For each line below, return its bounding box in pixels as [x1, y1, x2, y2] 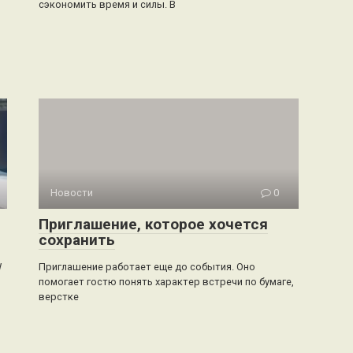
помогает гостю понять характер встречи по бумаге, [39, 275, 294, 288]
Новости [50, 186, 93, 199]
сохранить [39, 230, 115, 249]
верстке [39, 290, 79, 303]
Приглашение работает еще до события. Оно [39, 260, 255, 273]
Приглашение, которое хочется [39, 214, 268, 233]
